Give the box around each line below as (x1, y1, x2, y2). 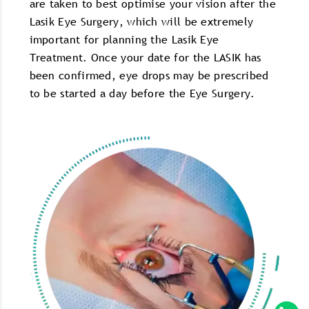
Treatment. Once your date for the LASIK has (29, 50, 261, 66)
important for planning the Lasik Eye (29, 32, 219, 48)
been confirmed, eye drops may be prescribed (29, 68, 269, 83)
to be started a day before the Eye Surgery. (29, 86, 255, 101)
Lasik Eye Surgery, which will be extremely (29, 14, 254, 30)
